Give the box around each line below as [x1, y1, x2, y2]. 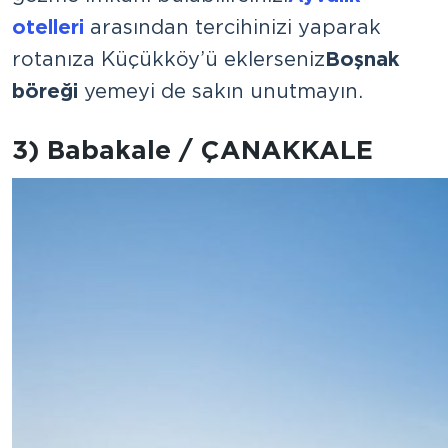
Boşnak [325, 46, 399, 71]
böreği [12, 78, 78, 103]
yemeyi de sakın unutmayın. [78, 78, 363, 103]
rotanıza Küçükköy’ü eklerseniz [12, 46, 325, 71]
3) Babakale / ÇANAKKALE [12, 133, 373, 165]
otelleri [12, 14, 84, 39]
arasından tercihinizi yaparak [84, 14, 381, 39]
